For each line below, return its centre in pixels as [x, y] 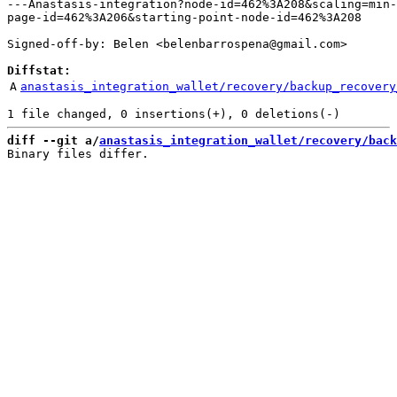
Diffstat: [39, 70]
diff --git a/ [53, 140]
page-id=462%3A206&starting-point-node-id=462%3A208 [184, 17]
